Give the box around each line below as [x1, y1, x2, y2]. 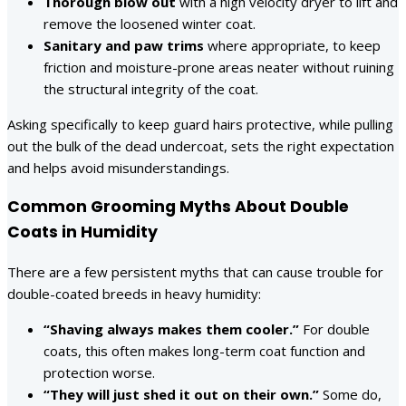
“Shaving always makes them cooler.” [43, 319, 299, 338]
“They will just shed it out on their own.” [43, 384, 319, 403]
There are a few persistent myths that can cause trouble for [7, 262, 383, 281]
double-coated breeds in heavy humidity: [7, 284, 261, 303]
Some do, [319, 384, 382, 403]
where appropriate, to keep [204, 35, 381, 54]
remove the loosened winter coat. [43, 14, 256, 33]
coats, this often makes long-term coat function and [43, 341, 365, 360]
